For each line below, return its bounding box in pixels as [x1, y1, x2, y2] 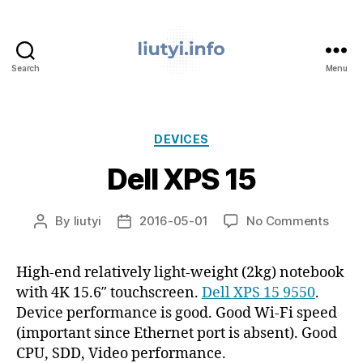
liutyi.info [181, 73, 241, 91]
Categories [181, 126, 253, 144]
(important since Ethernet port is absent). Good [16, 324, 337, 344]
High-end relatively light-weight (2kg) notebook [16, 263, 344, 283]
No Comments [246, 213, 329, 229]
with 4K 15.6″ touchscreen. [16, 284, 202, 303]
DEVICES [154, 131, 209, 146]
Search [11, 62, 40, 73]
